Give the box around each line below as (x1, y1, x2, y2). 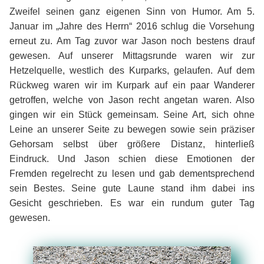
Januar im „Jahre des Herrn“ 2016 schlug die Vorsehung (9, 21, 255, 31)
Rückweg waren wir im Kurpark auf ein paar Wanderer (9, 80, 255, 90)
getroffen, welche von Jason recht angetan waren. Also (9, 94, 255, 105)
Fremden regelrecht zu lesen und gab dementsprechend (9, 168, 255, 179)
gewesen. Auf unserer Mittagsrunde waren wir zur (9, 50, 255, 61)
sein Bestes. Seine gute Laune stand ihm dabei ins (9, 183, 255, 193)
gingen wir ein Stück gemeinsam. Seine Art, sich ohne (9, 109, 255, 120)
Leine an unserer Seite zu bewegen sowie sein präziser (9, 124, 255, 134)
